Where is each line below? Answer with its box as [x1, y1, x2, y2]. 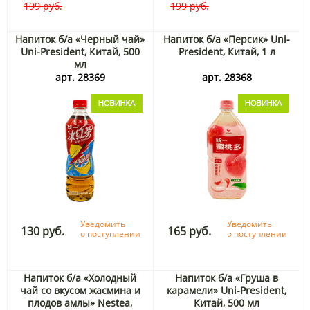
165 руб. [167, 224, 212, 239]
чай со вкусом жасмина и [19, 284, 140, 298]
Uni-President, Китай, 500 [20, 45, 140, 59]
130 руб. [21, 224, 65, 239]
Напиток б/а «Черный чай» [15, 33, 145, 46]
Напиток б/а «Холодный [24, 271, 137, 285]
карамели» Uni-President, [167, 284, 287, 298]
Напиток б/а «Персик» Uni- [163, 33, 291, 46]
